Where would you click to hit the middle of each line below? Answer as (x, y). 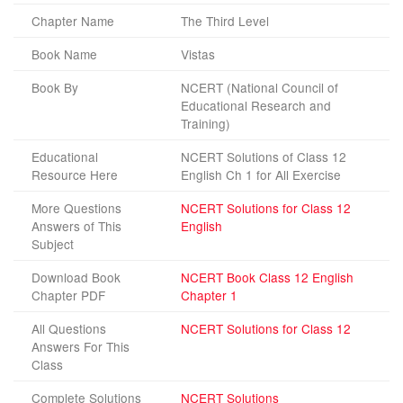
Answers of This (76, 226)
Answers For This (81, 347)
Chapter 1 (209, 296)
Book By (55, 88)
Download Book (76, 278)
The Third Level (225, 21)
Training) (206, 124)
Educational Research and (256, 106)
